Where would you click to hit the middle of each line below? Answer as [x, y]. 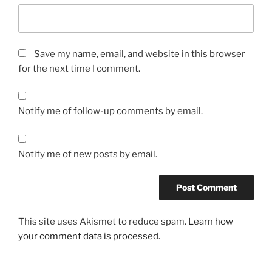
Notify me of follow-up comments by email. [110, 111]
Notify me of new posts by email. [88, 154]
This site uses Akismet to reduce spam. [103, 221]
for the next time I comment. [79, 68]
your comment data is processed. [89, 236]
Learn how [211, 221]
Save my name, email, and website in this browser [140, 54]
